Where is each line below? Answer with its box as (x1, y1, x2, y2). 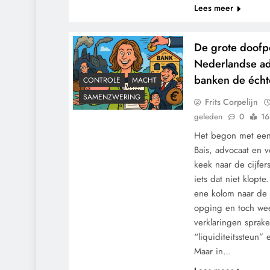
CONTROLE (83, 75, 121, 86)
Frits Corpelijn (205, 96, 259, 108)
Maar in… (194, 245, 232, 258)
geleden (194, 111, 223, 122)
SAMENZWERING (83, 92, 140, 103)
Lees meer (194, 2, 234, 14)
